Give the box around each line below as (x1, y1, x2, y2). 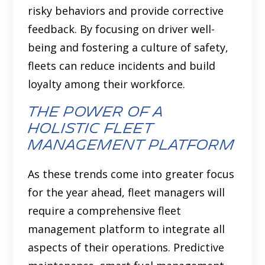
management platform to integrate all (28, 222, 225, 237)
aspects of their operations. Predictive (28, 240, 225, 255)
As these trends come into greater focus (28, 167, 235, 182)
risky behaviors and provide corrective (28, 4, 224, 18)
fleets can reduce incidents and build (28, 59, 216, 73)
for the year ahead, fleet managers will (28, 185, 225, 200)
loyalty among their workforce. (28, 77, 186, 92)
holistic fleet (28, 121, 154, 137)
